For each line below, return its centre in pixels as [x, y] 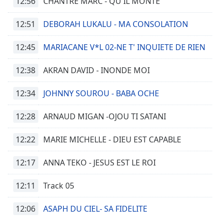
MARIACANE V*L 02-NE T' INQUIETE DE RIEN [124, 47]
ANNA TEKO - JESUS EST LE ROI [99, 163]
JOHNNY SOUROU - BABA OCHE [101, 93]
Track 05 [59, 186]
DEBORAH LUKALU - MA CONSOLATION [116, 24]
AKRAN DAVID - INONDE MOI [96, 70]
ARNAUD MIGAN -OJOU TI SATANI [105, 116]
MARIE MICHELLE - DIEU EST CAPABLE [112, 139]
